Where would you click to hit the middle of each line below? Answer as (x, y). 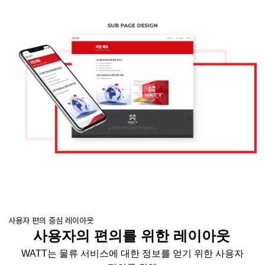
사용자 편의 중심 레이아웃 (51, 221)
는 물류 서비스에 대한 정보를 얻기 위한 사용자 (146, 254)
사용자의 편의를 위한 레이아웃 (131, 236)
